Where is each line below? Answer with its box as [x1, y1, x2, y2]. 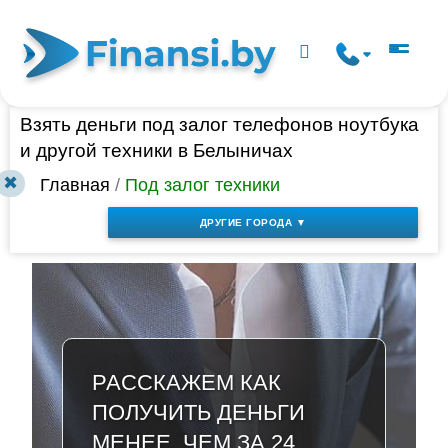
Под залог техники [125, 175, 281, 195]
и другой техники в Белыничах [20, 140, 293, 161]
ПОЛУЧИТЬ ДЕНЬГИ [91, 400, 305, 426]
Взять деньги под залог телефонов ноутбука [20, 114, 419, 135]
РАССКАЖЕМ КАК [91, 370, 281, 396]
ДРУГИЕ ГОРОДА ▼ [199, 216, 307, 228]
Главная [40, 175, 111, 195]
